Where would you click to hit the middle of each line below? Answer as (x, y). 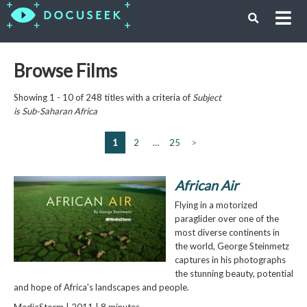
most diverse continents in (227, 232)
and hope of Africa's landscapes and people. (101, 287)
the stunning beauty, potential (234, 273)
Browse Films (65, 70)
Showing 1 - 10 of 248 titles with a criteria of (103, 97)
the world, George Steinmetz (232, 246)
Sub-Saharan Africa (59, 111)
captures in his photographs (230, 259)
